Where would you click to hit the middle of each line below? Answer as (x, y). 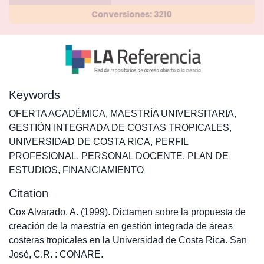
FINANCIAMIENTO (103, 170)
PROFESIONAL (43, 156)
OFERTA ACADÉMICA (57, 113)
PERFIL (171, 142)
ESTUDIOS (33, 170)
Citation (29, 193)
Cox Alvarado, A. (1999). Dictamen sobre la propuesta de (127, 212)
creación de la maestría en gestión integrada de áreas (121, 226)
